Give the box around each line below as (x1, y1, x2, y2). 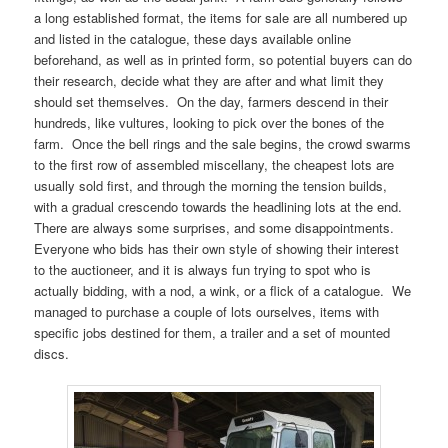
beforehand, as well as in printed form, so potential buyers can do (34, 49, 413, 69)
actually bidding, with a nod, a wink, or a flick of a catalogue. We (34, 280, 412, 300)
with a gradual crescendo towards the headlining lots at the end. (34, 196, 407, 216)
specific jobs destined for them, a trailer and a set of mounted (34, 322, 391, 342)
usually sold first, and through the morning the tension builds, (34, 175, 388, 195)
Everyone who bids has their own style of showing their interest (34, 238, 400, 258)
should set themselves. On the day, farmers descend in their (34, 91, 389, 111)
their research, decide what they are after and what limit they (34, 70, 385, 90)
